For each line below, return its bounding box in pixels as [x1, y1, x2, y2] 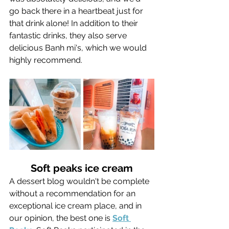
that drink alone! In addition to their [9, 18, 140, 29]
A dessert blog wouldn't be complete [9, 176, 151, 187]
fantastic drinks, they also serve [9, 31, 129, 41]
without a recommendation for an [9, 189, 138, 199]
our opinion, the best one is [9, 213, 112, 223]
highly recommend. [9, 55, 82, 65]
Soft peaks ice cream [31, 162, 133, 175]
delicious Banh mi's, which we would [9, 43, 149, 53]
